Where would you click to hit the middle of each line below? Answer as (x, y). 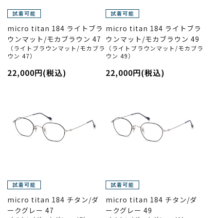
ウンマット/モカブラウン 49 (152, 39)
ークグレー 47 (31, 210)
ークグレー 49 (129, 210)
